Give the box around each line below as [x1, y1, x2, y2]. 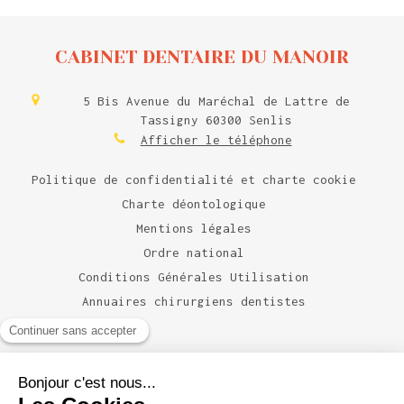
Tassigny [140, 112, 198, 127]
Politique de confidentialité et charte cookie [32, 171, 356, 187]
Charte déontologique [122, 196, 266, 211]
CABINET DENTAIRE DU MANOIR [55, 46, 349, 68]
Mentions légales [136, 220, 252, 235]
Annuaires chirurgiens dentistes [82, 293, 306, 308]
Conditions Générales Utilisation [78, 269, 309, 284]
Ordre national [143, 244, 244, 260]
